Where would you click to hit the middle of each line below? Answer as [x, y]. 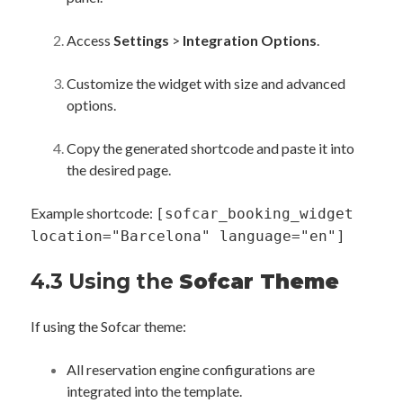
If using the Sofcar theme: [108, 326]
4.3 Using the [105, 282]
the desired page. [119, 170]
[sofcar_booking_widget [255, 214]
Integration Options [250, 40]
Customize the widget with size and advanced [206, 83]
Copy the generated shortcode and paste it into [210, 148]
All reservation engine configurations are [191, 369]
